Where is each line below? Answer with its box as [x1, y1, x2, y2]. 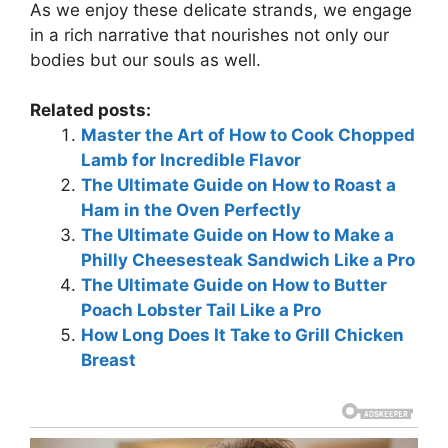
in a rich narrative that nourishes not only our [30, 24, 389, 45]
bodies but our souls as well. [30, 49, 261, 70]
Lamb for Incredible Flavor [81, 150, 301, 171]
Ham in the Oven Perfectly [81, 200, 301, 221]
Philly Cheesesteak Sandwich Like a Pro [81, 250, 415, 271]
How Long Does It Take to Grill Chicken [81, 325, 404, 346]
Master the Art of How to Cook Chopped [81, 125, 415, 146]
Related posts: [30, 100, 151, 121]
